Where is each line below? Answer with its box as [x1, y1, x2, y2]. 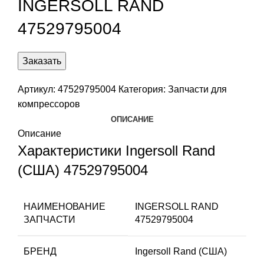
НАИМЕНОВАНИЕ [24, 201, 105, 212]
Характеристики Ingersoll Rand [18, 142, 215, 159]
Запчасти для [168, 84, 227, 94]
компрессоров [18, 98, 80, 109]
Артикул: [18, 84, 58, 94]
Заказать [22, 55, 61, 66]
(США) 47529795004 [18, 161, 148, 178]
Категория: [118, 84, 166, 94]
